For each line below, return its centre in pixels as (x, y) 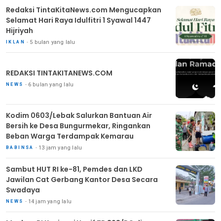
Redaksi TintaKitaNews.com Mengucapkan (84, 10)
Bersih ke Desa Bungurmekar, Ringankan (78, 126)
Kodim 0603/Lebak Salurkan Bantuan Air (79, 115)
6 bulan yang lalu (51, 84)
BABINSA (20, 147)
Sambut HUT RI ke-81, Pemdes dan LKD (74, 169)
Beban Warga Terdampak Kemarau (70, 136)
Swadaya (23, 190)
